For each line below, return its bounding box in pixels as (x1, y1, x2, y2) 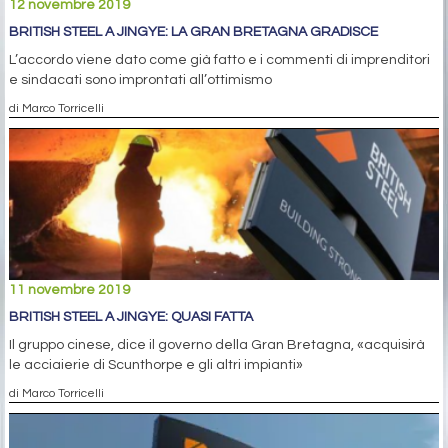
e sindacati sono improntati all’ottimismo (9, 72, 272, 87)
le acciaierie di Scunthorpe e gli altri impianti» (9, 357, 303, 372)
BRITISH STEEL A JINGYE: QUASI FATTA (9, 309, 253, 324)
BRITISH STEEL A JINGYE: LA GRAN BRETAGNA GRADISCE (9, 24, 378, 39)
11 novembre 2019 (9, 282, 130, 297)
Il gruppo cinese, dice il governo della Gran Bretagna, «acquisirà (9, 337, 425, 352)
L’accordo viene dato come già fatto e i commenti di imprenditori (9, 52, 430, 67)
